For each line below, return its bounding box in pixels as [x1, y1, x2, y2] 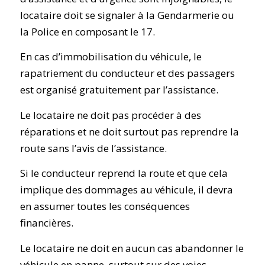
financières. [20, 216, 73, 230]
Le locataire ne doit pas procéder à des [20, 108, 201, 122]
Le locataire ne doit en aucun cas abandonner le [20, 241, 244, 255]
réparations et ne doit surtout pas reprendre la [20, 124, 239, 138]
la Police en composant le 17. [20, 24, 155, 38]
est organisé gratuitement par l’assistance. [20, 83, 218, 97]
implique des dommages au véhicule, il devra [20, 183, 233, 197]
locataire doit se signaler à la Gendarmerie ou [20, 8, 234, 22]
